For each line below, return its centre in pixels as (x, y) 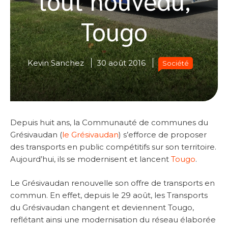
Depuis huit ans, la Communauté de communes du (109, 123)
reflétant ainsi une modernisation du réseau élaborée (113, 219)
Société (176, 63)
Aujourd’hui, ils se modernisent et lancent (91, 159)
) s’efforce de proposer (163, 135)
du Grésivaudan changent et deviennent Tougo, (102, 207)
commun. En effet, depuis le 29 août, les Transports (109, 195)
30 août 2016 (121, 63)
